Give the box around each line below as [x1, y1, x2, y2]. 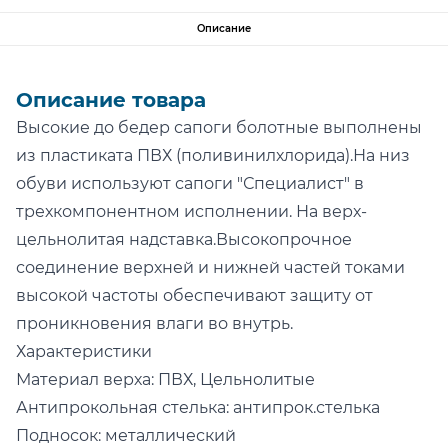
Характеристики [16, 342, 152, 361]
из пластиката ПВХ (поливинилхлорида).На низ [16, 146, 410, 165]
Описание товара [16, 88, 206, 112]
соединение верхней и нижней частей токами [16, 258, 405, 277]
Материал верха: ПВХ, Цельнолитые [16, 370, 315, 389]
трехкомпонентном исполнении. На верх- [16, 202, 367, 221]
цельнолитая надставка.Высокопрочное [16, 230, 352, 249]
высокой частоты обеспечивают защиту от [16, 286, 373, 305]
